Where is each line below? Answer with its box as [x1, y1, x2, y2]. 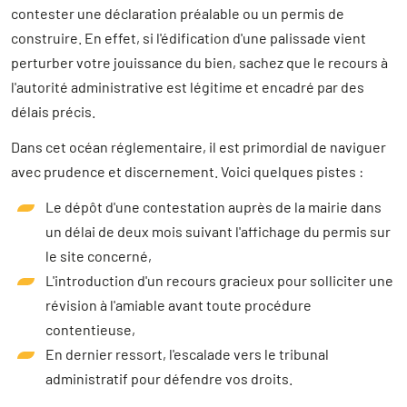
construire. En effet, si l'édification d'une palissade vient [11, 29, 366, 47]
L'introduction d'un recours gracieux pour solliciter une [45, 272, 393, 290]
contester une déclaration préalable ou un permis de [11, 5, 344, 23]
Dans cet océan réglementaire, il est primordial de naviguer [11, 138, 386, 156]
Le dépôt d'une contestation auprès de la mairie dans [45, 198, 382, 216]
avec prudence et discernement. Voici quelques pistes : [11, 163, 363, 181]
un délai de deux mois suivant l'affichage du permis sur [45, 223, 391, 241]
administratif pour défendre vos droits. [45, 370, 293, 388]
